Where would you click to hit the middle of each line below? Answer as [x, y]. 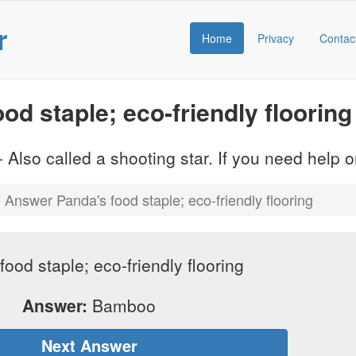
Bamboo [122, 306]
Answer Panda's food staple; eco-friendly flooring [159, 200]
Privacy [276, 38]
